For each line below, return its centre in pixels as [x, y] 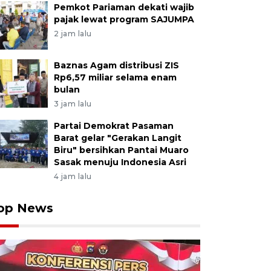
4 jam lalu [73, 176]
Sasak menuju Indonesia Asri [120, 162]
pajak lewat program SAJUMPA [124, 19]
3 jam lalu [73, 104]
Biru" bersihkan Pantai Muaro [121, 150]
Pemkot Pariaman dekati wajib [124, 7]
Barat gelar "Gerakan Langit [117, 138]
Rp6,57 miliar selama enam [115, 77]
